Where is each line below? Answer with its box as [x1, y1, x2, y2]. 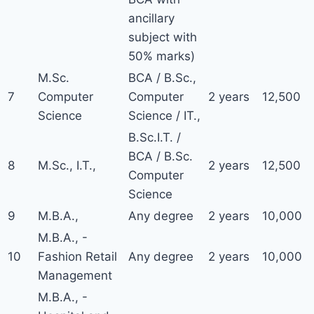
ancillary [128, 11, 175, 25]
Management [38, 268, 112, 282]
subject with [128, 30, 197, 44]
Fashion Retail [38, 250, 117, 264]
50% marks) [128, 49, 195, 63]
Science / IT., [128, 109, 200, 123]
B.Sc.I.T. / [128, 130, 181, 144]
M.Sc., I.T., [38, 158, 96, 172]
